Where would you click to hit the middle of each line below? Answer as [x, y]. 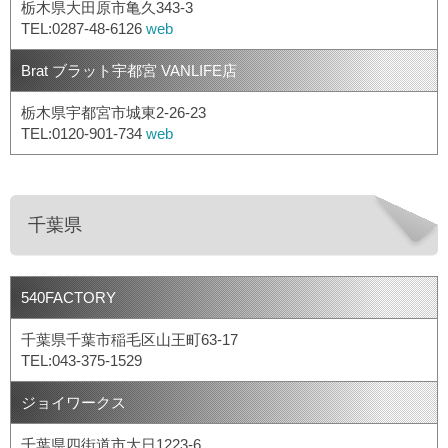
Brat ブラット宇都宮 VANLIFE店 [129, 71]
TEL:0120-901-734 [83, 134]
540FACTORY [68, 298]
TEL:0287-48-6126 [83, 29]
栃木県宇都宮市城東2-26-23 [113, 113]
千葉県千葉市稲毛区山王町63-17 [129, 340]
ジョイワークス [73, 403]
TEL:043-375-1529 [81, 361]
